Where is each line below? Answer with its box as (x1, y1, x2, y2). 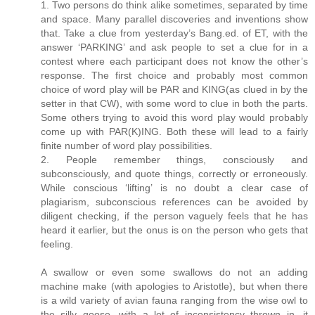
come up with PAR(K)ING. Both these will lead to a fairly (41, 126, 308, 138)
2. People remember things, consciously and (41, 154, 308, 166)
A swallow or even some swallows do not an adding (41, 266, 308, 278)
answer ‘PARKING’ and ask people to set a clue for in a (41, 41, 308, 53)
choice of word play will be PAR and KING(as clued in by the (41, 84, 308, 96)
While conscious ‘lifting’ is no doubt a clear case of (41, 182, 308, 194)
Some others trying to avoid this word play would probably (41, 112, 308, 124)
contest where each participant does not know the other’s (41, 56, 308, 67)
